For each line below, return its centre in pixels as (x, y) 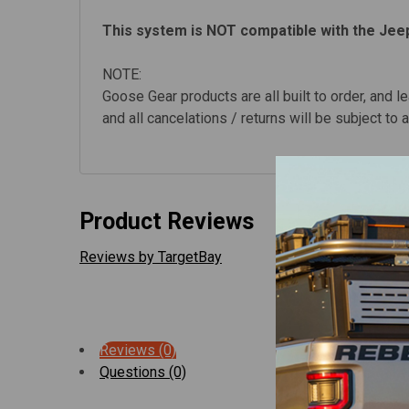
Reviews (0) (138, 350)
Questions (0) (143, 372)
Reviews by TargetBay (151, 257)
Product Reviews (167, 221)
